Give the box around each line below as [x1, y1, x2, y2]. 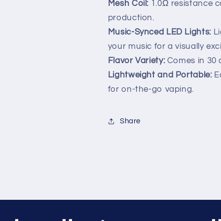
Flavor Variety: [108, 56, 167, 66]
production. [108, 13, 154, 23]
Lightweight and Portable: [108, 71, 212, 80]
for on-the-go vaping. [108, 85, 194, 94]
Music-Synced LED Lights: [108, 28, 211, 37]
